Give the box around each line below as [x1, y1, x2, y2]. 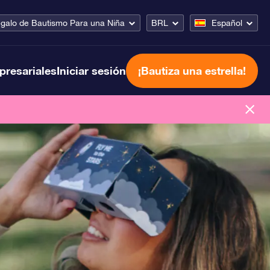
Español [212, 17, 242, 28]
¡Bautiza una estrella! [138, 63, 246, 77]
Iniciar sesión [57, 63, 126, 77]
